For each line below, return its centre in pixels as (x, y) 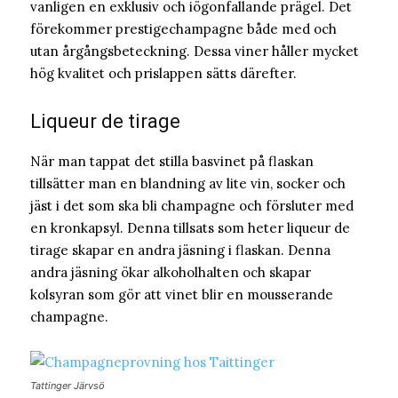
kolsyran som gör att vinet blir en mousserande (182, 295)
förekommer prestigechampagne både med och (183, 29)
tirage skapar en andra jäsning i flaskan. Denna (180, 251)
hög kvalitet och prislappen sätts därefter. (163, 74)
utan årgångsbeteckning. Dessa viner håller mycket (195, 52)
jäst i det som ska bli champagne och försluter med (192, 206)
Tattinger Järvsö (68, 386)
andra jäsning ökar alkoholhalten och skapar (171, 273)
